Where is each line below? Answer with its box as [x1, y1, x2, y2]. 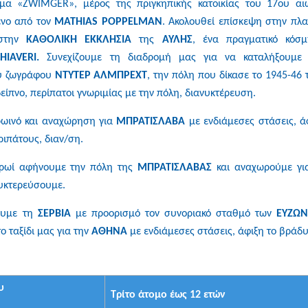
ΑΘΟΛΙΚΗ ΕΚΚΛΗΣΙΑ [32, 34, 140, 45]
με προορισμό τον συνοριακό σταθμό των [70, 208, 276, 219]
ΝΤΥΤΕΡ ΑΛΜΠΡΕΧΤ [54, 69, 148, 81]
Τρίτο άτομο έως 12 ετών [111, 289, 225, 300]
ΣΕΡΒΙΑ [37, 208, 71, 219]
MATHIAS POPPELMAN [50, 16, 162, 27]
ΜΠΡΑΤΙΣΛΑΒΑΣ [137, 162, 212, 173]
